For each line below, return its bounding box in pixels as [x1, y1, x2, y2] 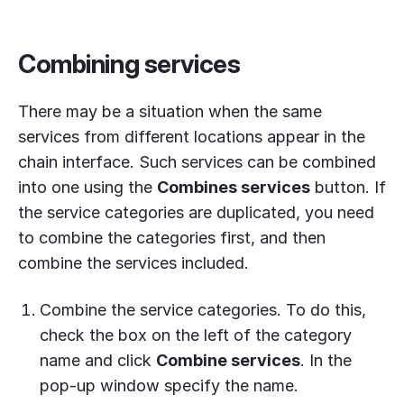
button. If [310, 178, 386, 197]
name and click [40, 351, 156, 371]
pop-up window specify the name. [40, 376, 298, 396]
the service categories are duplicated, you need [18, 203, 374, 223]
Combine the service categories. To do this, [40, 300, 366, 320]
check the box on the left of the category [40, 326, 352, 345]
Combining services [18, 49, 241, 80]
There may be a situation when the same [18, 102, 322, 122]
